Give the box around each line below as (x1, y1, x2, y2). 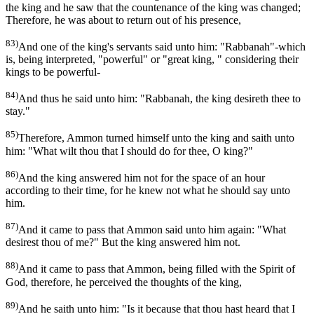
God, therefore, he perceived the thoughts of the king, (6, 275, 242, 288)
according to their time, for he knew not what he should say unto (6, 184, 290, 196)
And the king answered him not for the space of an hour (18, 171, 265, 184)
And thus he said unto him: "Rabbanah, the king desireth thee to (18, 93, 301, 105)
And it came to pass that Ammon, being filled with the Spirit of (18, 263, 295, 275)
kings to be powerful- (6, 65, 100, 78)
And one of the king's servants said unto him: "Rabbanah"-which (18, 40, 306, 53)
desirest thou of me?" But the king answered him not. (6, 236, 240, 249)
